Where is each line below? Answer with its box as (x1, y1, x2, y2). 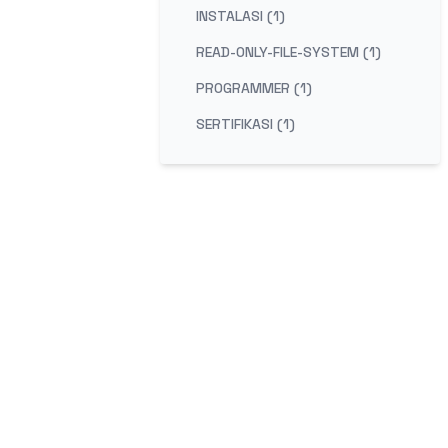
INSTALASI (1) (196, 7, 285, 25)
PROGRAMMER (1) (196, 79, 312, 97)
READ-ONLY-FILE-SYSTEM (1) (196, 43, 381, 61)
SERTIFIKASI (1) (196, 115, 295, 133)
